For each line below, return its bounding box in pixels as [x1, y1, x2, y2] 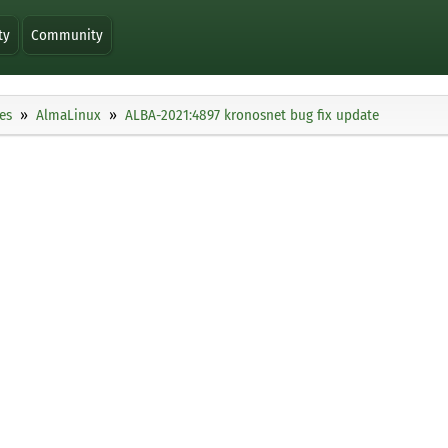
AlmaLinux [36, 106, 101, 125]
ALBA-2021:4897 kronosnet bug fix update [125, 106, 379, 125]
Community [31, 26, 104, 44]
